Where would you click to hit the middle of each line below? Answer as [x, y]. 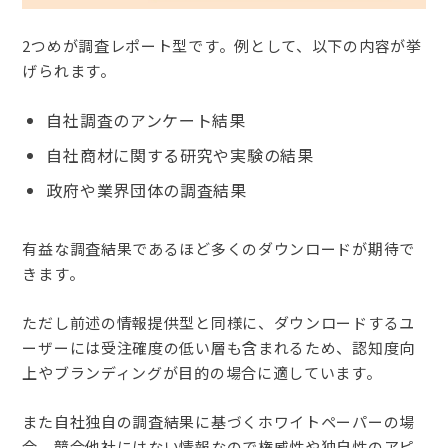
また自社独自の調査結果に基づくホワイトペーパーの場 [218, 421]
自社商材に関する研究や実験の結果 [180, 154]
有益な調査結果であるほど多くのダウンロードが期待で [218, 248]
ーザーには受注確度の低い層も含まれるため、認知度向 [218, 347]
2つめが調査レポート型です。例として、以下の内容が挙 [222, 45]
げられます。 [69, 70]
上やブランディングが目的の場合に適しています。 [202, 372]
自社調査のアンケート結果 [146, 119]
